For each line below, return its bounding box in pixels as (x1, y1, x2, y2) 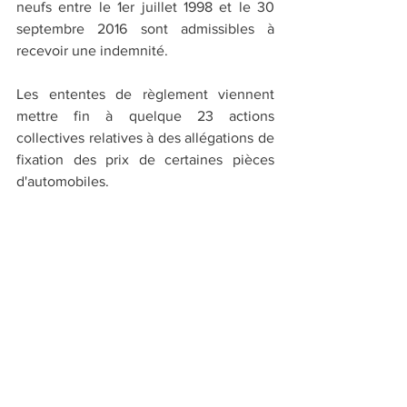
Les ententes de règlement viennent (16, 85, 274, 102)
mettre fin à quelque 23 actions (16, 107, 274, 124)
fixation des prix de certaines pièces (16, 151, 274, 167)
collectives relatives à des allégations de (16, 129, 274, 145)
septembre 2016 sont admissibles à (16, 20, 274, 36)
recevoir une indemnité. (16, 42, 168, 58)
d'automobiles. (16, 173, 113, 189)
